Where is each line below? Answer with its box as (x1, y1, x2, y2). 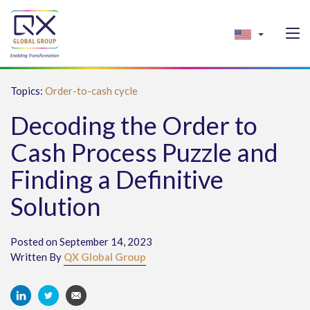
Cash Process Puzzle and (10, 137, 278, 167)
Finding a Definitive (10, 164, 224, 194)
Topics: (10, 84, 45, 97)
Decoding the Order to (10, 110, 257, 140)
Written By (10, 250, 64, 263)
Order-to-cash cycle (45, 84, 138, 97)
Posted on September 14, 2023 (10, 235, 152, 248)
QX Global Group (64, 250, 146, 263)
